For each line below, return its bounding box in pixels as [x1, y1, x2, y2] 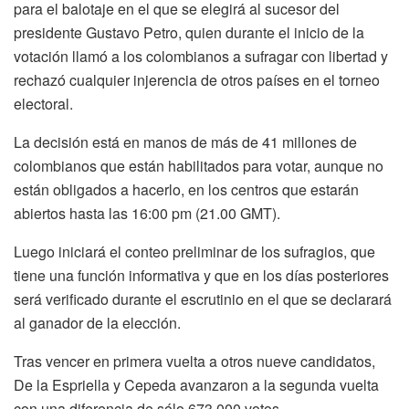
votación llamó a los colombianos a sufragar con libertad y [14, 46, 388, 68]
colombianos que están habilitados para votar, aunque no [14, 155, 383, 177]
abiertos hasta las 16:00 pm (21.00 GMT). [14, 203, 280, 225]
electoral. [14, 93, 73, 115]
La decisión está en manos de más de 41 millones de [14, 131, 357, 153]
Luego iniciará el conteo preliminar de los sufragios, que [14, 241, 375, 263]
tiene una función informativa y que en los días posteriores [14, 265, 389, 287]
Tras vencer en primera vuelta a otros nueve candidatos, [14, 351, 375, 372]
